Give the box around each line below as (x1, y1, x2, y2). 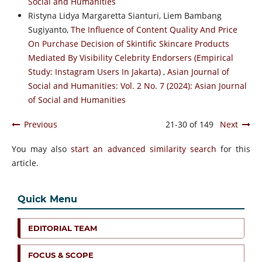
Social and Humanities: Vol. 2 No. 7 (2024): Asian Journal (27, 80, 247, 91)
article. (11, 157, 39, 168)
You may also (11, 143, 71, 154)
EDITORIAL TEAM (28, 223, 97, 233)
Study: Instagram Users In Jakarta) (27, 65, 163, 77)
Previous (23, 118, 57, 130)
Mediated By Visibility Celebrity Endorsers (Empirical (27, 51, 233, 63)
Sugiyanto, (27, 23, 71, 35)
